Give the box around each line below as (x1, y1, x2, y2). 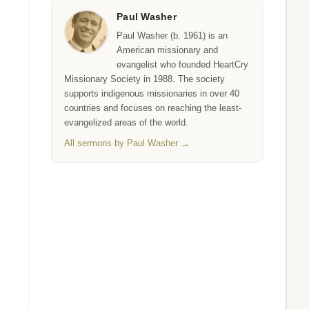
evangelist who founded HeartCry (117, 59, 248, 70)
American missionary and (117, 45, 218, 55)
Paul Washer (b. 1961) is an (117, 30, 228, 41)
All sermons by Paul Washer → (64, 138, 190, 148)
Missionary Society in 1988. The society (64, 74, 225, 84)
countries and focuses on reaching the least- (64, 103, 241, 113)
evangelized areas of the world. (64, 117, 188, 128)
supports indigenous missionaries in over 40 (64, 88, 239, 99)
